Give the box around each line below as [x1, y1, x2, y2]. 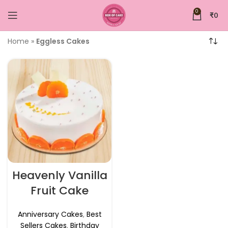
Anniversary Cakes [17, 209, 83, 219]
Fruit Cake [31, 183, 89, 198]
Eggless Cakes [36, 36, 90, 46]
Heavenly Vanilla [12, 167, 107, 183]
